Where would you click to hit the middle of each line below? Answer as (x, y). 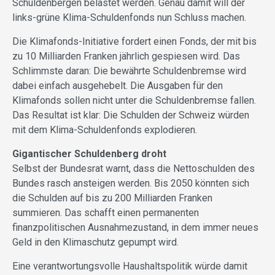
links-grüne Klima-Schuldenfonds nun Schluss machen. (129, 17)
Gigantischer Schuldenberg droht (89, 153)
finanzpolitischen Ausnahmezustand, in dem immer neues (135, 227)
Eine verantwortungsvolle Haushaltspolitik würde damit (130, 266)
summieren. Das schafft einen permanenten (106, 212)
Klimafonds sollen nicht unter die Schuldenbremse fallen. (134, 100)
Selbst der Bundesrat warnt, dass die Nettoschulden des (134, 168)
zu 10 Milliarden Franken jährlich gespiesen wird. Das (126, 56)
